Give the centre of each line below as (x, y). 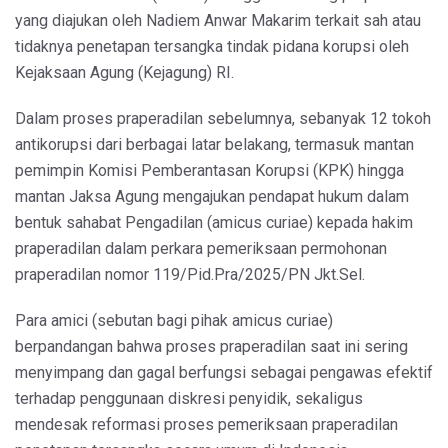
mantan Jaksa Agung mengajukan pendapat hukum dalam (212, 196)
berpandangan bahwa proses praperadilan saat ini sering (211, 346)
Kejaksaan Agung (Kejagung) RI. (124, 72)
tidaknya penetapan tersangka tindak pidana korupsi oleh (212, 46)
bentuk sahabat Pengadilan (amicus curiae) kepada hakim (214, 222)
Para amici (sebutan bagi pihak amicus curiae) (174, 320)
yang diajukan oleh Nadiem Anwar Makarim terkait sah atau (218, 20)
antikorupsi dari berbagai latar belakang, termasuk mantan (214, 144)
